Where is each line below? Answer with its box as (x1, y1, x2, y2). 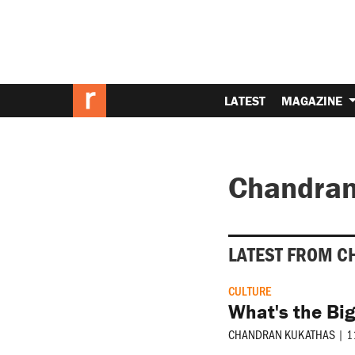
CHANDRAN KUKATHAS (228, 326, 336, 343)
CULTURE (228, 281, 272, 299)
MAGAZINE (281, 92, 346, 109)
